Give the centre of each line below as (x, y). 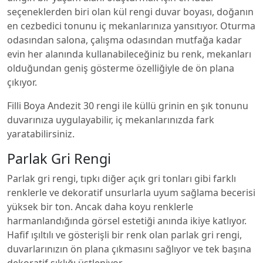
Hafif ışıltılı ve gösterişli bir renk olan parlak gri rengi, (124, 235)
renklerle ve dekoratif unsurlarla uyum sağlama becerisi (131, 193)
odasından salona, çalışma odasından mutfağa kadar (124, 40)
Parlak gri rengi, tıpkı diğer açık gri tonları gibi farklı (122, 178)
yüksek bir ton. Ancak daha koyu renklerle (100, 207)
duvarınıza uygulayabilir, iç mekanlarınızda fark (111, 120)
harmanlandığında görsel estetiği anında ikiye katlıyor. (127, 221)
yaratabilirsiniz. (41, 134)
